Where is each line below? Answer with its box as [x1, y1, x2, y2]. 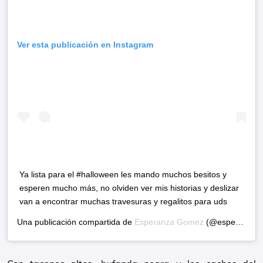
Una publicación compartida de [17, 217, 134, 227]
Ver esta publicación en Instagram [17, 40, 153, 50]
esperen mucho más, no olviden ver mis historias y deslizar [19, 183, 239, 193]
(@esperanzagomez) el [204, 217, 235, 227]
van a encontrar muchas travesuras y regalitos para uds [19, 197, 227, 207]
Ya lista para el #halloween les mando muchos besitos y [19, 170, 227, 180]
